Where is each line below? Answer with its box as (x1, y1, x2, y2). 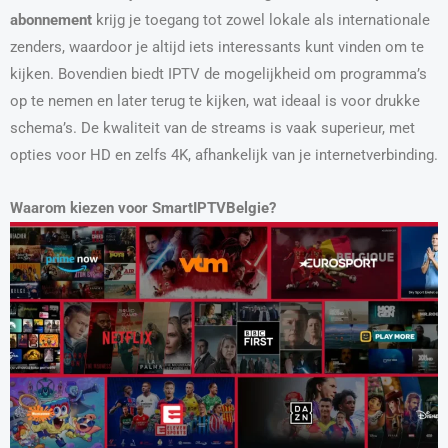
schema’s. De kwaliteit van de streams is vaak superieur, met (10, 119, 415, 138)
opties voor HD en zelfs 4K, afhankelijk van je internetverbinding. (10, 146, 438, 165)
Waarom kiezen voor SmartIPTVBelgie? (10, 198, 276, 217)
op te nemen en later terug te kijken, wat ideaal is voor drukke (10, 92, 420, 111)
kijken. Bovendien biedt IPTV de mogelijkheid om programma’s (10, 65, 427, 84)
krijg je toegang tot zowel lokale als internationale (92, 11, 430, 30)
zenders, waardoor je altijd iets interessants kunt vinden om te (10, 38, 424, 57)
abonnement (10, 11, 92, 30)
